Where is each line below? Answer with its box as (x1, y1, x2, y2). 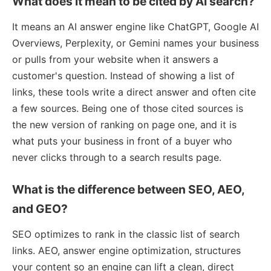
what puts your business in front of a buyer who (12, 134, 232, 147)
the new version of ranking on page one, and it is (12, 118, 237, 131)
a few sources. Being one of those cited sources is (12, 102, 243, 114)
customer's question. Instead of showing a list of (12, 69, 235, 82)
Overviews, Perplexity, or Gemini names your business (12, 36, 259, 49)
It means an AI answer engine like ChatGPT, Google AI (12, 20, 259, 33)
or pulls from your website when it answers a (12, 53, 218, 65)
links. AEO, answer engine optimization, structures (12, 244, 241, 256)
